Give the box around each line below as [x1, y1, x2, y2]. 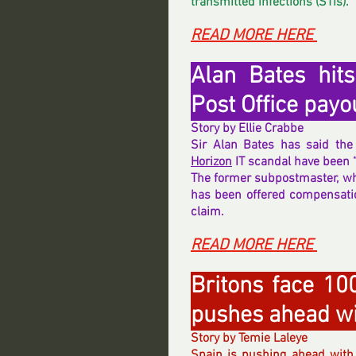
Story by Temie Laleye [191, 331, 308, 346]
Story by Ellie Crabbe [191, 121, 304, 137]
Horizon [191, 154, 232, 170]
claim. [191, 204, 224, 220]
